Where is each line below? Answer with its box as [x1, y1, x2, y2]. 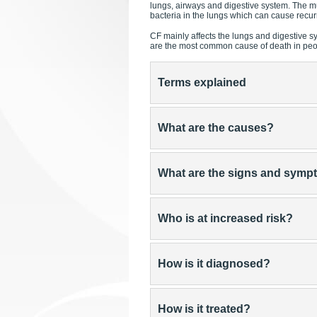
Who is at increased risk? [158, 212, 293, 224]
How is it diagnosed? [158, 258, 270, 270]
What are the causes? [158, 122, 274, 134]
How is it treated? [158, 303, 250, 315]
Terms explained [158, 76, 246, 88]
